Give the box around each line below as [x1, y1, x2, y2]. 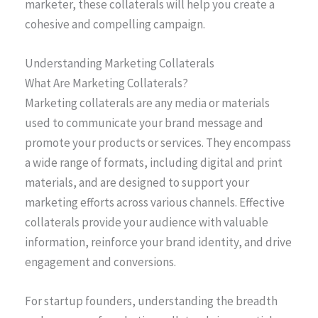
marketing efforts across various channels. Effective [25, 194, 285, 210]
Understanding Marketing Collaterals [25, 55, 214, 71]
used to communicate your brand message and [25, 114, 263, 131]
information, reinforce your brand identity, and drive [25, 234, 292, 250]
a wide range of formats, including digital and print [25, 154, 283, 170]
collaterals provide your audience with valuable [25, 214, 268, 230]
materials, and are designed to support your [25, 174, 249, 190]
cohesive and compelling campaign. [25, 16, 205, 32]
